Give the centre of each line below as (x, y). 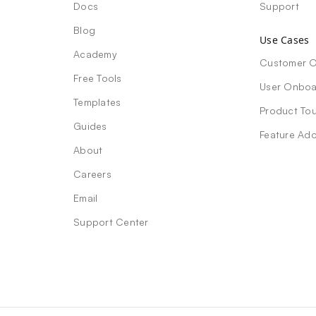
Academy (95, 54)
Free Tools (98, 78)
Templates (97, 102)
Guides (90, 126)
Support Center (111, 222)
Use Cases (285, 40)
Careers (92, 174)
